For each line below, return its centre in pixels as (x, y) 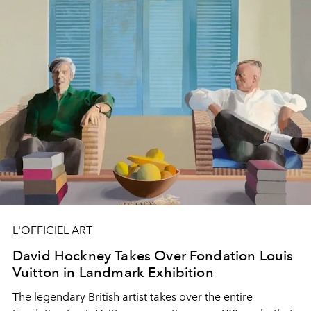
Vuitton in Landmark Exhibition (113, 272)
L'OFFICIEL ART (52, 230)
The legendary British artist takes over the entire (133, 297)
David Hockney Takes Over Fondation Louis (153, 256)
